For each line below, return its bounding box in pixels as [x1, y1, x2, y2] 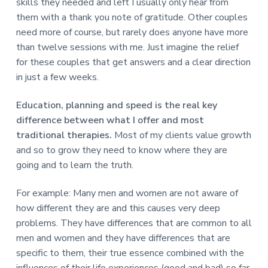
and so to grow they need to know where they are [16, 143, 227, 157]
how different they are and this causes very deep [16, 201, 220, 215]
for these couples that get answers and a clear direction [16, 55, 251, 69]
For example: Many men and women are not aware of [16, 186, 238, 200]
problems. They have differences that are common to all [16, 216, 252, 230]
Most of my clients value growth [111, 128, 251, 142]
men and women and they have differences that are [16, 231, 230, 245]
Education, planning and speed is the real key [16, 98, 217, 112]
